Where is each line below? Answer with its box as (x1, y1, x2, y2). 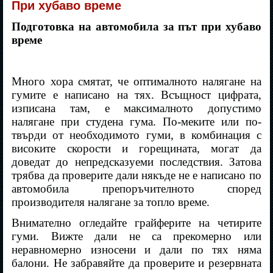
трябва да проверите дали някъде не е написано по (12, 169, 261, 182)
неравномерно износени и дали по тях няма (12, 243, 261, 257)
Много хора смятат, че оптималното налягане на (12, 75, 261, 88)
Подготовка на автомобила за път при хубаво (12, 20, 261, 34)
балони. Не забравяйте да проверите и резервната (12, 257, 261, 270)
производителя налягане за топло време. (12, 196, 210, 209)
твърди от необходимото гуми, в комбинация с (12, 129, 261, 142)
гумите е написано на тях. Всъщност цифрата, (12, 88, 261, 102)
